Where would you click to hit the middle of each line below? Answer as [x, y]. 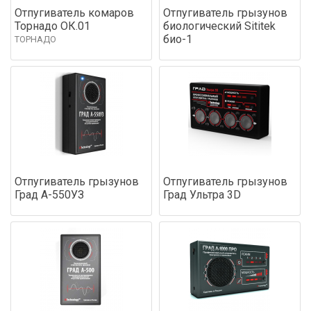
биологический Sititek [219, 26]
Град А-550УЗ [49, 194]
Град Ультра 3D [202, 194]
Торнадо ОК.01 [52, 26]
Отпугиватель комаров [74, 12]
